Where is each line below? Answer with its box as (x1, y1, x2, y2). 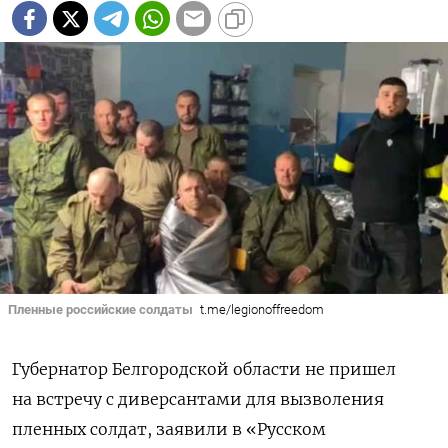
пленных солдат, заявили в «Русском (12, 419, 326, 440)
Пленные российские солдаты (8, 301, 193, 317)
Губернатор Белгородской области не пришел (12, 359, 396, 380)
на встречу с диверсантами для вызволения (12, 389, 384, 410)
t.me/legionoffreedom (199, 301, 324, 317)
